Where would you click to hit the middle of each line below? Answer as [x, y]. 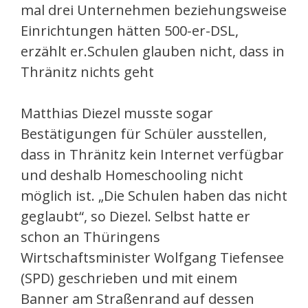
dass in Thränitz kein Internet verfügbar [152, 155]
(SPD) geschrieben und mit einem [129, 278]
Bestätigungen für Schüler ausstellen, [144, 134]
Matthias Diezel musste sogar [117, 113]
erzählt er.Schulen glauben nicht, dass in [153, 52]
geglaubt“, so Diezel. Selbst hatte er [135, 217]
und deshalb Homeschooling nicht [132, 175]
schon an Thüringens [90, 237]
